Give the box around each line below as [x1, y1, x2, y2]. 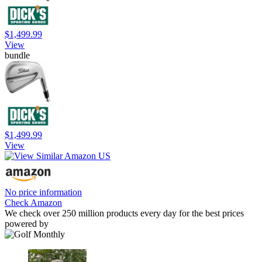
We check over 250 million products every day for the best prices [5, 208, 244, 219]
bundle [5, 50, 30, 61]
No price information [5, 187, 82, 198]
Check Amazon [5, 198, 62, 208]
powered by [5, 219, 49, 229]
